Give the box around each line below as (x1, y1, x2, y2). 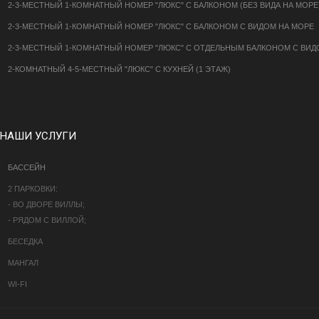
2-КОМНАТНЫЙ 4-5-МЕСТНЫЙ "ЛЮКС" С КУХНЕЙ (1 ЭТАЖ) (8, 65, 231, 74)
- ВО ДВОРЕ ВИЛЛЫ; (8, 200, 85, 209)
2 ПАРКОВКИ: (8, 184, 58, 194)
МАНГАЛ (8, 258, 38, 268)
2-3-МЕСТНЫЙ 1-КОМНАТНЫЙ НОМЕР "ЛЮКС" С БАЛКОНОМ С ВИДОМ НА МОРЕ (8, 22, 314, 31)
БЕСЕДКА (8, 237, 43, 246)
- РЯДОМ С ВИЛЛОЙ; (8, 216, 86, 225)
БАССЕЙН (8, 163, 46, 172)
